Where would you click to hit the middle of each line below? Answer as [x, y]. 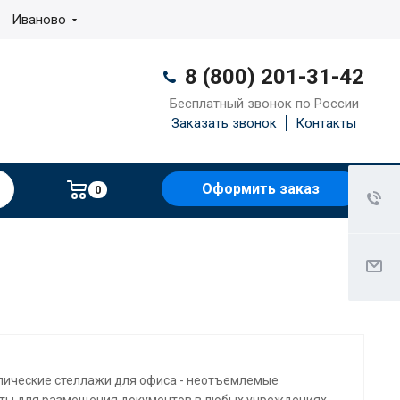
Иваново [39, 20]
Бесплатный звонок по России [264, 104]
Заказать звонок [224, 123]
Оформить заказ [261, 189]
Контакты [326, 123]
